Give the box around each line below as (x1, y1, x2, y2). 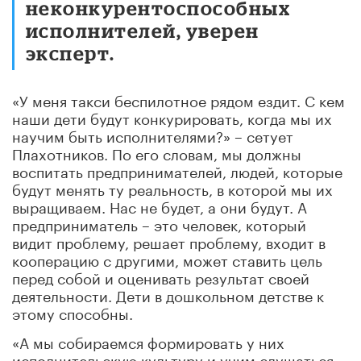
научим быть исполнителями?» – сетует (12, 122, 293, 146)
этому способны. (12, 300, 133, 323)
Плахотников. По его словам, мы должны (12, 140, 301, 164)
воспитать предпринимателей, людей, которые (12, 158, 342, 181)
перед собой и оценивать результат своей (12, 264, 309, 288)
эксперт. (26, 41, 115, 64)
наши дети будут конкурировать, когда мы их (12, 105, 332, 128)
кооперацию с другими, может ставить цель (12, 247, 322, 270)
